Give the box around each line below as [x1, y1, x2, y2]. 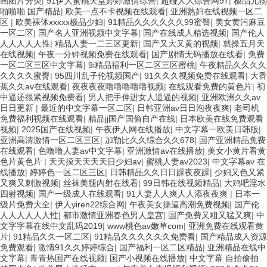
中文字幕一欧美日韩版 [175, 124, 259, 134]
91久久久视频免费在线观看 [144, 70, 246, 80]
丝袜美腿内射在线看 [63, 178, 138, 188]
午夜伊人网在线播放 [95, 124, 170, 134]
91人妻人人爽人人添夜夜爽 [126, 188, 230, 198]
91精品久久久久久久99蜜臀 [108, 17, 210, 27]
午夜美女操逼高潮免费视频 [129, 199, 229, 209]
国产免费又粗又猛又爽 [168, 210, 252, 220]
